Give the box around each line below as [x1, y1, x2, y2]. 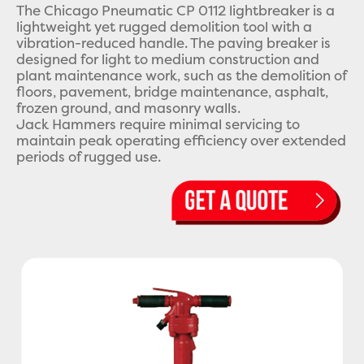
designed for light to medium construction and [16, 51, 319, 68]
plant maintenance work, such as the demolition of [16, 67, 346, 84]
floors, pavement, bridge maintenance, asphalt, [16, 84, 328, 101]
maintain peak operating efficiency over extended [16, 132, 346, 149]
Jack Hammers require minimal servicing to [16, 116, 300, 133]
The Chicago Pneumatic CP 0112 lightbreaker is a [16, 2, 335, 19]
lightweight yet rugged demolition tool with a [16, 19, 312, 36]
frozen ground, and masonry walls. [16, 100, 240, 117]
